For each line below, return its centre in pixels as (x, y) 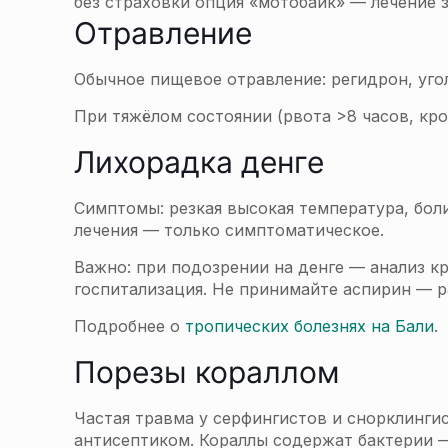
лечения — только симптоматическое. (229, 230)
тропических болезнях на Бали (309, 326)
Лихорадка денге (199, 162)
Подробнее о (129, 326)
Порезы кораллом (207, 372)
